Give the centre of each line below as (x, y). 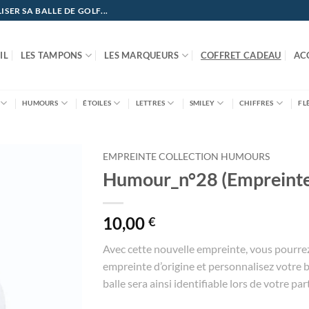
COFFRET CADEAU (241, 55)
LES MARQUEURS (142, 55)
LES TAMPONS (51, 55)
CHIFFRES (257, 103)
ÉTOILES (97, 103)
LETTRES (150, 103)
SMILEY (202, 103)
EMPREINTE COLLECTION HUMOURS (186, 157)
